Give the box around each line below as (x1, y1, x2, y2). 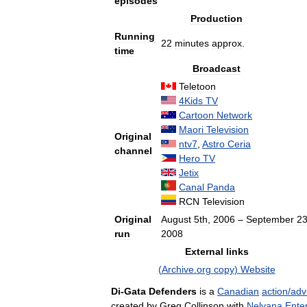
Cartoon (179, 110, 214, 121)
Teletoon (179, 81, 216, 92)
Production (191, 13, 243, 24)
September (246, 214, 294, 225)
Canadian (217, 285, 259, 297)
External (184, 246, 223, 257)
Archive (161, 264, 194, 275)
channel (114, 145, 152, 156)
